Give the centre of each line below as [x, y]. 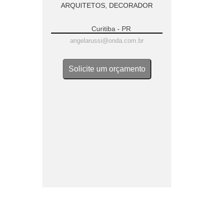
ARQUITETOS [83, 5]
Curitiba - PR [111, 29]
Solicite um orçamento [107, 69]
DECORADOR [131, 5]
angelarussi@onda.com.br [107, 41]
